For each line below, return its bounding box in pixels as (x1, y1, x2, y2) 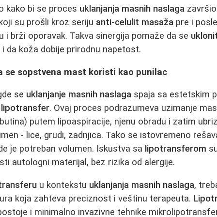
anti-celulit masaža (96, 16, 174, 28)
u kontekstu (37, 179, 90, 190)
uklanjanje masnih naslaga (26, 89, 132, 100)
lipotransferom (145, 143, 207, 155)
